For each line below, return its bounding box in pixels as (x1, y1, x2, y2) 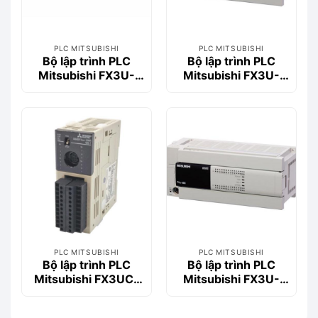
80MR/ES (60, 82, 113, 97)
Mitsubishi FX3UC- (34, 271, 139, 286)
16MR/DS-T (54, 285, 119, 300)
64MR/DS (204, 285, 258, 300)
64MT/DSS (201, 82, 262, 97)
